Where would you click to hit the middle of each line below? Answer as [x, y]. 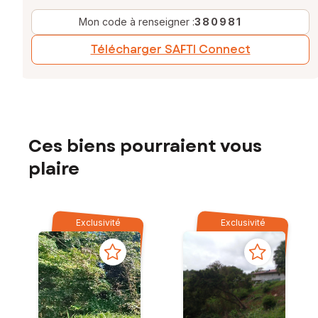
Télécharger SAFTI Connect [170, 49]
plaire [54, 169]
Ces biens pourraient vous [145, 146]
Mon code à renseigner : [137, 21]
